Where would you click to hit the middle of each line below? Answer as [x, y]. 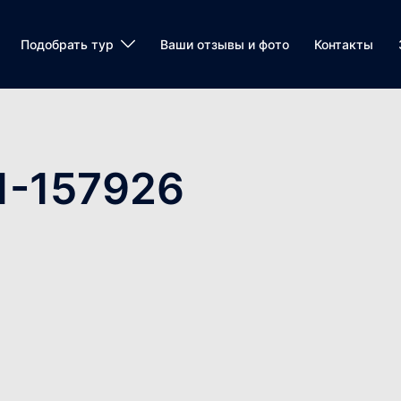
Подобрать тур [67, 44]
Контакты [344, 44]
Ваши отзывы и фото [225, 44]
